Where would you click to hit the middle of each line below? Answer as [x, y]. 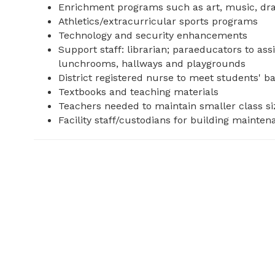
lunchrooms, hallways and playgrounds [152, 64]
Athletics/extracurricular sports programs [158, 21]
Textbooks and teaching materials [138, 92]
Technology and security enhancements [153, 35]
